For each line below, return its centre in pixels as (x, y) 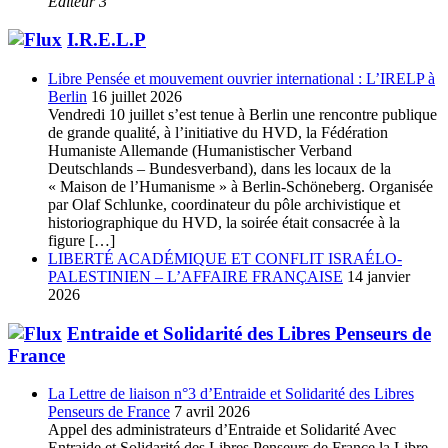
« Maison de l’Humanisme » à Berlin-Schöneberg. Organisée (240, 186)
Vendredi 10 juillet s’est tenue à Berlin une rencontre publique (242, 114)
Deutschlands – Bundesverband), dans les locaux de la (219, 168)
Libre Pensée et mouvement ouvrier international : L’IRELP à (241, 78)
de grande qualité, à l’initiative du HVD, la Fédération (218, 132)
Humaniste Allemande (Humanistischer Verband (200, 150)
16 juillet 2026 (136, 96)
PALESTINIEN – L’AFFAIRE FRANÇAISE (195, 276)
